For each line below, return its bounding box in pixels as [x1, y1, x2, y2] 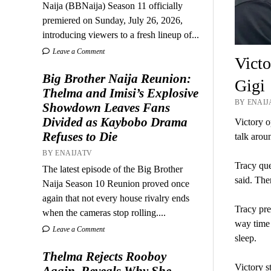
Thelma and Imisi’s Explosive [42, 85, 199, 100]
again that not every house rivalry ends [42, 192, 190, 203]
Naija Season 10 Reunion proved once [42, 178, 190, 189]
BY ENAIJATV [42, 148, 93, 157]
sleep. [234, 233, 256, 244]
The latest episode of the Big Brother [42, 163, 183, 174]
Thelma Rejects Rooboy [42, 249, 167, 264]
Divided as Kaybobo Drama [42, 114, 188, 129]
